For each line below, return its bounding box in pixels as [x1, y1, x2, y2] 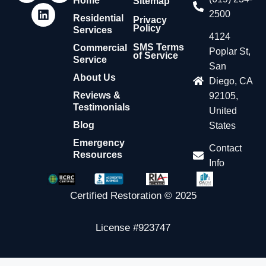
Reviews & [73, 90, 121, 100]
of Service [132, 50, 178, 61]
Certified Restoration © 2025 [69, 189, 197, 201]
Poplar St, [209, 46, 251, 56]
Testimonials [73, 102, 131, 112]
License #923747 [96, 221, 170, 233]
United [209, 105, 237, 116]
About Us [73, 72, 116, 83]
